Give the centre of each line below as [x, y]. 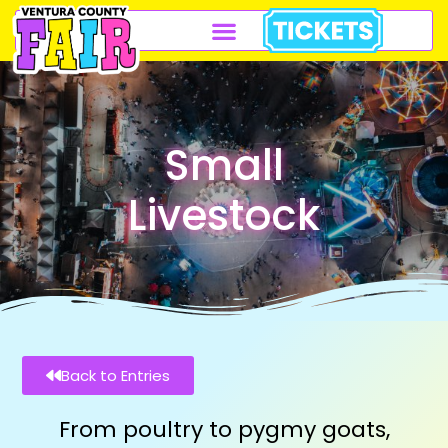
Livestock [224, 215]
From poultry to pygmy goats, [224, 429]
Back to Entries [115, 375]
